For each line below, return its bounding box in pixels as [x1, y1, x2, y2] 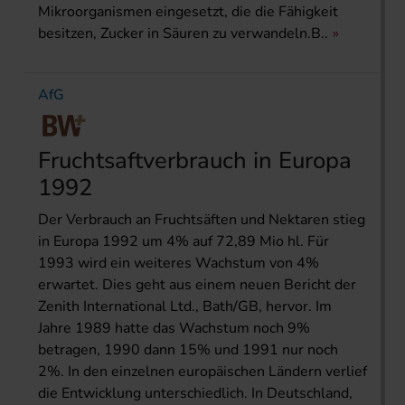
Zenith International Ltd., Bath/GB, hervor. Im [38, 296, 332, 316]
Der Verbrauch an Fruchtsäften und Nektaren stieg [38, 209, 365, 230]
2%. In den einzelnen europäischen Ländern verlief [38, 361, 367, 381]
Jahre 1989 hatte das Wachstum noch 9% [38, 317, 310, 338]
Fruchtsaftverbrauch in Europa [38, 144, 352, 176]
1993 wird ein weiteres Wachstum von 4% [38, 252, 319, 273]
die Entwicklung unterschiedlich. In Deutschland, [38, 382, 353, 403]
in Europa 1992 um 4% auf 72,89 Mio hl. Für [38, 231, 329, 251]
